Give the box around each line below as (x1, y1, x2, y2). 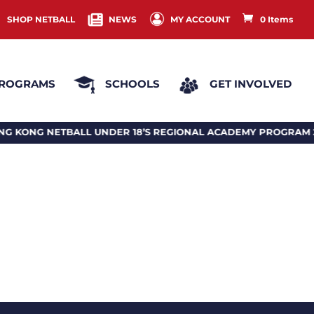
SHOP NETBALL (7, 14, 75, 25)
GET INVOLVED (210, 77, 292, 90)
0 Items (260, 14, 293, 25)
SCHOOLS (105, 77, 160, 90)
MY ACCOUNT (170, 14, 230, 25)
